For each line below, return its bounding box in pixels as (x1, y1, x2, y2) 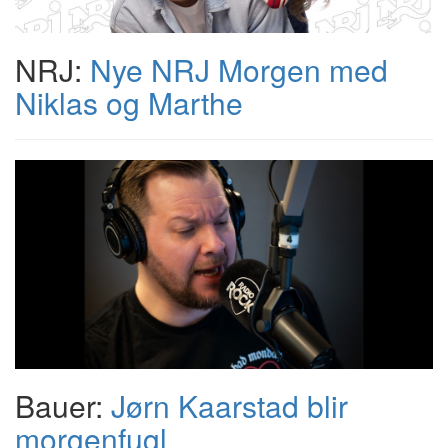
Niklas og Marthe (15, 81, 243, 124)
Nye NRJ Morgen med (90, 48, 388, 91)
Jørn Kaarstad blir (111, 384, 348, 427)
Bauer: (15, 384, 111, 427)
